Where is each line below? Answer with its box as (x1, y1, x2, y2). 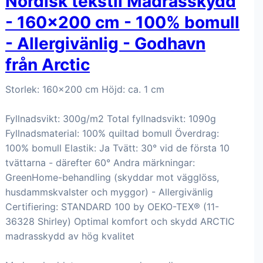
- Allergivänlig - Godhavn (5, 33, 205, 53)
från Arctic (5, 55, 90, 75)
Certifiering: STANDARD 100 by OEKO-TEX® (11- (5, 201, 219, 213)
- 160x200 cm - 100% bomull (5, 12, 240, 32)
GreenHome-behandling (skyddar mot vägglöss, (5, 171, 219, 183)
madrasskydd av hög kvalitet (5, 230, 134, 242)
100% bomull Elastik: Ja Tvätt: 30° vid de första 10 (5, 142, 230, 154)
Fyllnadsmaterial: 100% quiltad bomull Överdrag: (5, 127, 219, 139)
